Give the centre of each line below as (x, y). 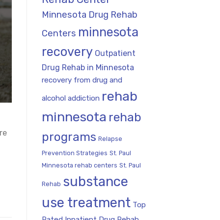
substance (95, 181)
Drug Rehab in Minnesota (88, 67)
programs (69, 137)
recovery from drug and (82, 80)
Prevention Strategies (74, 153)
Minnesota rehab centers (79, 165)
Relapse (110, 138)
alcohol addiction (70, 98)
